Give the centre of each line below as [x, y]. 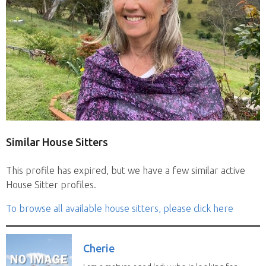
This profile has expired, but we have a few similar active [126, 170]
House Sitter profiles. [51, 184]
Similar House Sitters [57, 142]
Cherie [99, 248]
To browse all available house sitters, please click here [120, 208]
